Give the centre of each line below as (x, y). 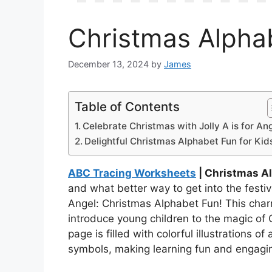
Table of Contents (127, 107)
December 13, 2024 (108, 64)
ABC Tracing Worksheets (132, 173)
